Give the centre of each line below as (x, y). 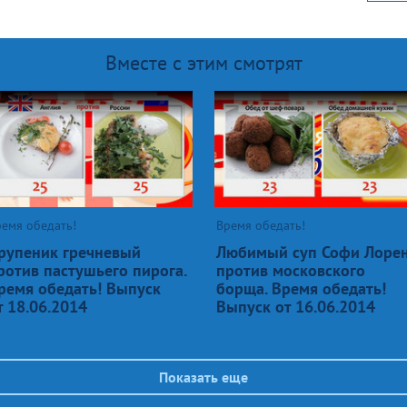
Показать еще (203, 377)
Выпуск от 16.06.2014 (296, 306)
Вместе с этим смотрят (203, 62)
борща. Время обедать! (301, 288)
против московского (291, 270)
